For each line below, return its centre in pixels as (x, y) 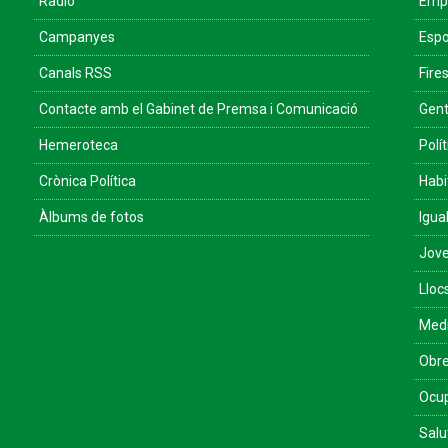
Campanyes (77, 37)
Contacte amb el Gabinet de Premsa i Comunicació (198, 109)
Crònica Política (87, 181)
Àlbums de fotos (91, 217)
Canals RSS (75, 73)
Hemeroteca (78, 145)
